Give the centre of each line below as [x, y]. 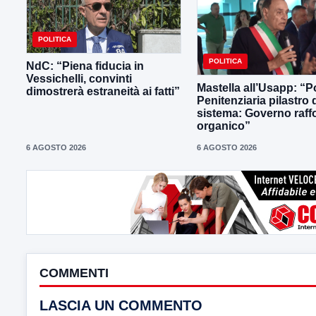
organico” [224, 126]
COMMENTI [74, 273]
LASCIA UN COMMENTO [121, 305]
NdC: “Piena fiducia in [85, 66]
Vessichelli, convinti [79, 79]
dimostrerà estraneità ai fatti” [103, 92]
